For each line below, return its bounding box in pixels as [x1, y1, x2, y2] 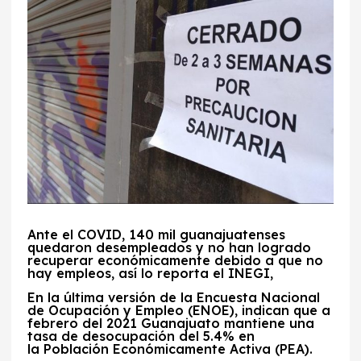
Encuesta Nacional [197, 289, 321, 306]
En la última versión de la [27, 289, 193, 306]
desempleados [96, 239, 193, 256]
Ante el [27, 226, 74, 243]
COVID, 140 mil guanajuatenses [77, 226, 286, 243]
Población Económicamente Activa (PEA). [44, 341, 317, 358]
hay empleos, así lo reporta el [27, 265, 225, 282]
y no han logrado [196, 239, 312, 256]
